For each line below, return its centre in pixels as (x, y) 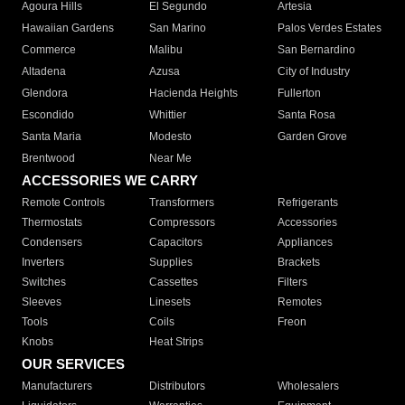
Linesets (170, 302)
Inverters (43, 263)
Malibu (166, 50)
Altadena (44, 72)
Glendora (45, 94)
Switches (44, 283)
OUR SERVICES (73, 364)
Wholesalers (308, 386)
